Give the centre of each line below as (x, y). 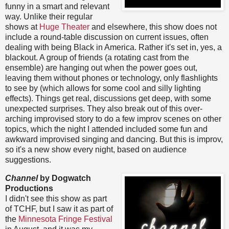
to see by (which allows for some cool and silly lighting (103, 88)
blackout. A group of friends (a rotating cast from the (97, 57)
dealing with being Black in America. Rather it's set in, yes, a (113, 47)
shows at (22, 27)
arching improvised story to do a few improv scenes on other (113, 119)
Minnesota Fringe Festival (65, 219)
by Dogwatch (65, 178)
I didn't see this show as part (56, 198)
